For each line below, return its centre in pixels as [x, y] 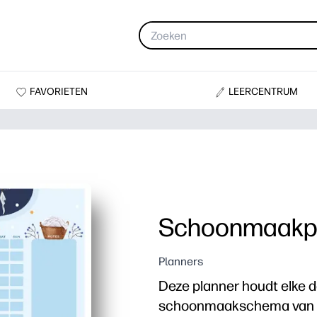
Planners [181, 262]
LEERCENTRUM [263, 91]
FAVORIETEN [59, 91]
